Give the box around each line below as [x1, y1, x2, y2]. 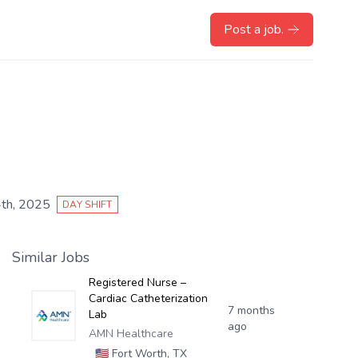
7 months [228, 303, 276, 318]
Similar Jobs [11, 248, 89, 267]
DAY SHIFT [62, 198, 113, 211]
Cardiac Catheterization [88, 291, 208, 306]
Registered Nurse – [88, 275, 186, 290]
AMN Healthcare [88, 326, 173, 341]
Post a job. [224, 21, 284, 38]
